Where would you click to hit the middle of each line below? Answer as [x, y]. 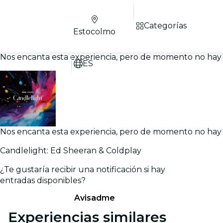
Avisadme [95, 198]
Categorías [165, 26]
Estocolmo [94, 32]
